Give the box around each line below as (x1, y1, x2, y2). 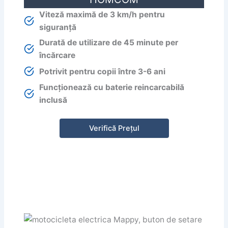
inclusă (39, 95, 68, 105)
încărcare (39, 50, 76, 61)
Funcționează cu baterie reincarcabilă (39, 82, 185, 93)
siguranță (39, 22, 77, 33)
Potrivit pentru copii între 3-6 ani (39, 66, 166, 76)
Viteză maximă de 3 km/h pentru (39, 10, 165, 20)
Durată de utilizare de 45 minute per (39, 38, 179, 48)
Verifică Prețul (89, 123, 139, 133)
